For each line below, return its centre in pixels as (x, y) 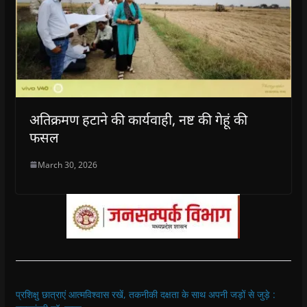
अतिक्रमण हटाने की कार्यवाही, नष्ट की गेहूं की (138, 119)
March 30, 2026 (67, 164)
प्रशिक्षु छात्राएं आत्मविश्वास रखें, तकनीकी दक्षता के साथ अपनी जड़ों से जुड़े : (145, 294)
